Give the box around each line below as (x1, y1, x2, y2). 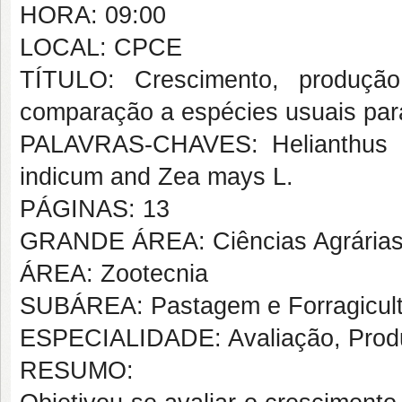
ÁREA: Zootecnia (20, 260, 208, 287)
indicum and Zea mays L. (20, 163, 293, 190)
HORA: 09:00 (20, 2, 166, 29)
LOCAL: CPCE (20, 34, 182, 61)
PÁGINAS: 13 (20, 196, 170, 223)
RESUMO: (20, 357, 134, 384)
